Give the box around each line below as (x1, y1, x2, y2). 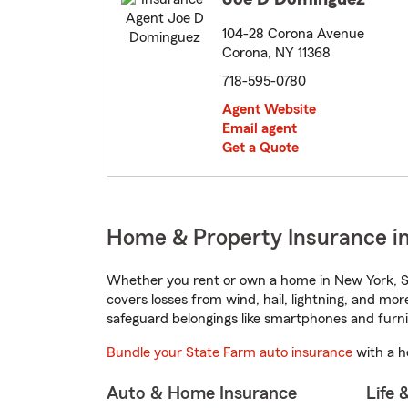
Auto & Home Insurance (107, 384, 297, 403)
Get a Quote (222, 140, 299, 156)
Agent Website (222, 102, 316, 117)
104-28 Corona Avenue (222, 26, 364, 42)
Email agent (222, 121, 297, 137)
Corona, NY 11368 (222, 46, 331, 61)
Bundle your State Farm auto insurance (107, 345, 352, 361)
